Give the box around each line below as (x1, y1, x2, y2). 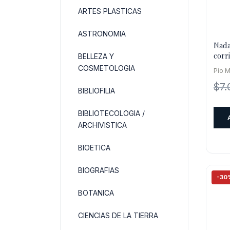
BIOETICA (78, 143, 110, 152)
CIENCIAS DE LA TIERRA (78, 211, 158, 220)
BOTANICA (78, 188, 114, 197)
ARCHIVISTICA (78, 121, 127, 129)
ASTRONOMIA (78, 29, 126, 38)
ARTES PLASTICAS (78, 7, 142, 15)
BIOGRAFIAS (78, 166, 119, 175)
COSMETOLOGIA (78, 64, 135, 72)
